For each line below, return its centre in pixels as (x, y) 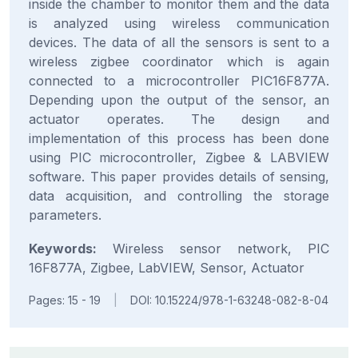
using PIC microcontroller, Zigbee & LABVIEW (179, 157)
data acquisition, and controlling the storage (179, 196)
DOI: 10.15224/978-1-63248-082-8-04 (229, 300)
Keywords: (63, 249)
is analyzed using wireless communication (179, 23)
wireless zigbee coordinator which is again (179, 62)
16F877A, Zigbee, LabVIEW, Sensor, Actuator (167, 268)
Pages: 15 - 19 (65, 300)
